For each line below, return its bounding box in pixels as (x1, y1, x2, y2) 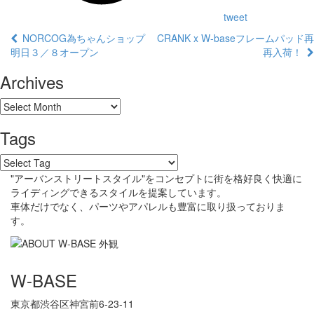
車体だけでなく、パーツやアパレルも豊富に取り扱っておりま (11, 199, 285, 214)
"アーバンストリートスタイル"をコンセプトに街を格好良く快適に (11, 171, 302, 186)
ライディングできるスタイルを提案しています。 (11, 185, 226, 200)
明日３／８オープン (11, 45, 99, 60)
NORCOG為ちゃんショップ (18, 31, 145, 46)
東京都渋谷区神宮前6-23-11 (11, 296, 134, 310)
